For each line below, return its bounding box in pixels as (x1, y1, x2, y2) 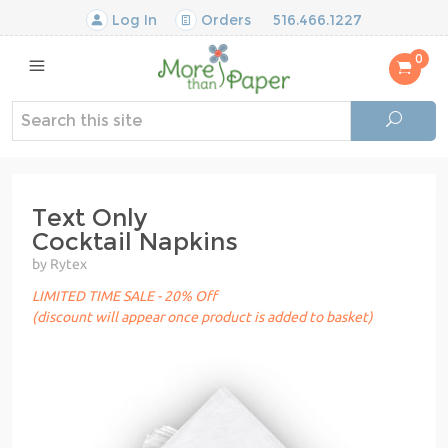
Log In (108, 11, 157, 29)
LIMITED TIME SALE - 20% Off (32, 287, 217, 304)
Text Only (32, 202, 148, 232)
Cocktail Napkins (32, 226, 238, 256)
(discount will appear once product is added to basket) (32, 308, 373, 325)
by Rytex (32, 255, 87, 272)
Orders (197, 11, 251, 29)
